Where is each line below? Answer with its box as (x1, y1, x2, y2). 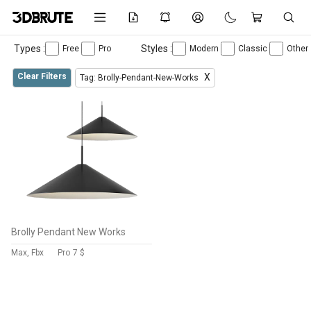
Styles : (141, 42, 172, 54)
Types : (14, 42, 45, 54)
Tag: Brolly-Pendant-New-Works (80, 73, 201, 83)
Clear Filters (17, 72, 67, 81)
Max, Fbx (11, 248, 44, 258)
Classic (238, 44, 269, 53)
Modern (190, 44, 221, 53)
